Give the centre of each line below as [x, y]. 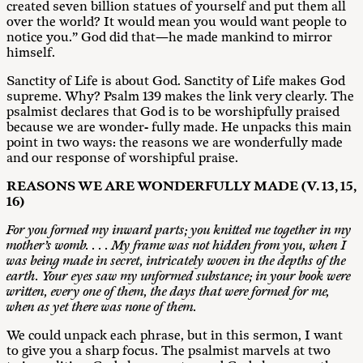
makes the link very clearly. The [258, 97]
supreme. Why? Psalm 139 [84, 97]
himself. [31, 53]
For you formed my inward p [85, 231]
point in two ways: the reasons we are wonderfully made [175, 143]
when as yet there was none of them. [102, 307]
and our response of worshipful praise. [122, 158]
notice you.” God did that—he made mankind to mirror [169, 38]
